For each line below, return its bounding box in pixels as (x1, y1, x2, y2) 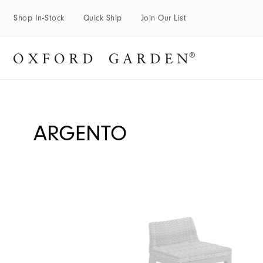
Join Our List (140, 13, 186, 23)
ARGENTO (33, 120, 127, 146)
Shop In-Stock (14, 13, 65, 23)
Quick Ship (83, 13, 122, 23)
